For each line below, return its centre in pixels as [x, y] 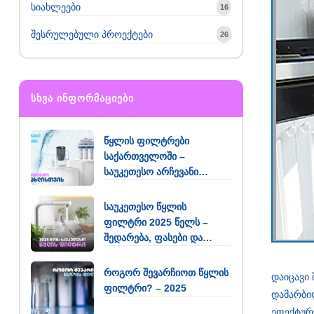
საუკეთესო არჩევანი [151, 171]
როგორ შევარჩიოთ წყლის [166, 272]
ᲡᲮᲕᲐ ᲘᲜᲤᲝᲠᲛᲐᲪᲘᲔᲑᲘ [82, 98]
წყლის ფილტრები [146, 141]
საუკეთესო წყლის [145, 206]
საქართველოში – [144, 156]
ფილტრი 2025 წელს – [156, 222]
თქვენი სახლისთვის [150, 187]
